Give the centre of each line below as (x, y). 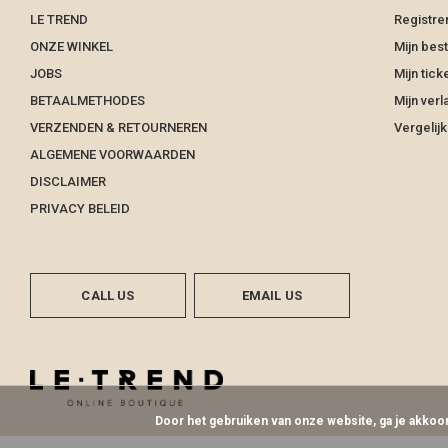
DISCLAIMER (68, 181)
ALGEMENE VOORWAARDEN (112, 154)
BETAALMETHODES (87, 100)
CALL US (108, 295)
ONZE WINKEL (71, 46)
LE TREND (59, 19)
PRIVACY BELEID (80, 208)
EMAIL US (272, 295)
